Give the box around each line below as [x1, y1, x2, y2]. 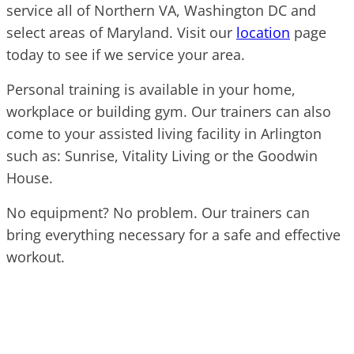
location [236, 22, 290, 42]
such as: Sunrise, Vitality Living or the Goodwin [6, 145, 318, 165]
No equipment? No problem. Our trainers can [6, 202, 310, 222]
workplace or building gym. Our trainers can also [6, 101, 331, 121]
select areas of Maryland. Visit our [6, 22, 236, 42]
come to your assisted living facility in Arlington [6, 123, 322, 143]
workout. [6, 247, 65, 266]
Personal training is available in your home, [6, 79, 296, 99]
